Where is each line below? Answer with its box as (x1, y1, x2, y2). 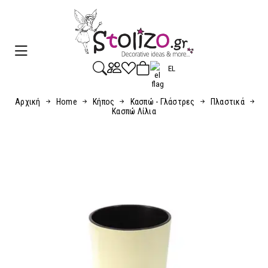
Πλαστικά (210, 97, 245, 106)
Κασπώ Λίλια (112, 106, 156, 116)
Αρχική (15, 97, 41, 106)
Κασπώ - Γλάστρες (130, 97, 195, 106)
